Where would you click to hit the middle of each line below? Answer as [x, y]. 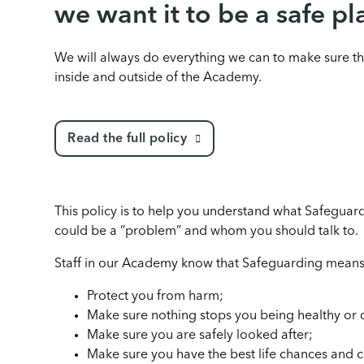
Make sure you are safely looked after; [202, 336]
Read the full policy [128, 139]
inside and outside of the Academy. [160, 78]
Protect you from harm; [157, 297]
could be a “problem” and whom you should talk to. [208, 232]
